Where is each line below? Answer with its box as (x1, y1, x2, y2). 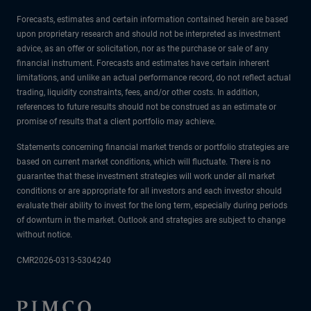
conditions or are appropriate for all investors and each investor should (17, 185, 282, 196)
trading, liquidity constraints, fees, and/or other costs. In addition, (17, 87, 259, 97)
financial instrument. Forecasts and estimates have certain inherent (17, 58, 269, 68)
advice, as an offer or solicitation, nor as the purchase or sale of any (17, 43, 269, 53)
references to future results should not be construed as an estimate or (17, 101, 276, 112)
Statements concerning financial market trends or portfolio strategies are (17, 142, 289, 152)
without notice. (17, 229, 72, 239)
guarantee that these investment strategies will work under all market (17, 171, 275, 181)
